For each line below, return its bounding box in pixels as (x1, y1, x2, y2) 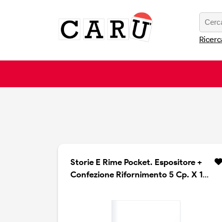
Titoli (70, 182, 89, 192)
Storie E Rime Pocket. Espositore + (70, 157, 202, 167)
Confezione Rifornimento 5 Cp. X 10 (70, 169, 208, 180)
